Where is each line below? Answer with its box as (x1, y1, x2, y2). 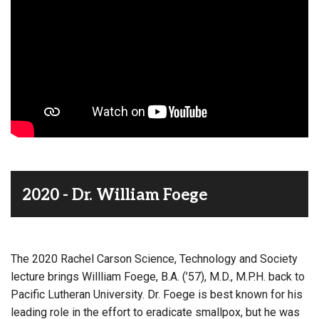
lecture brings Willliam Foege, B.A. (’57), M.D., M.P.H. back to (11, 269, 305, 283)
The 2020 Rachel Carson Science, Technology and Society (11, 251, 298, 266)
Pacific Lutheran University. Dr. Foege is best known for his (11, 287, 303, 301)
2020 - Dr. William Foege (22, 185, 207, 204)
